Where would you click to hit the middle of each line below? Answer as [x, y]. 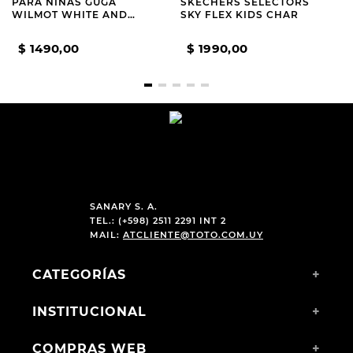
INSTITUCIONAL [89, 312]
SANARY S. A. [123, 206]
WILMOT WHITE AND [70, 15]
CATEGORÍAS [79, 275]
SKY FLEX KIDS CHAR [240, 15]
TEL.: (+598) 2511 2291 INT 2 [158, 221]
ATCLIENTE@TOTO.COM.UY [193, 235]
